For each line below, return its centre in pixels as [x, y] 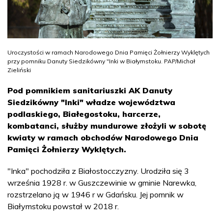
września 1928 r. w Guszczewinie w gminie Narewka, [102, 182]
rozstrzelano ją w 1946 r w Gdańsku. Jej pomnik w [96, 194]
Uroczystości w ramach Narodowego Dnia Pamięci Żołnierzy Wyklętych [109, 52]
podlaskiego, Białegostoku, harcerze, [84, 114]
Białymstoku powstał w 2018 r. [63, 206]
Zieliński [19, 70]
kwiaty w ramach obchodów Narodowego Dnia [103, 137]
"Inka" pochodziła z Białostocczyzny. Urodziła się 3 [98, 171]
